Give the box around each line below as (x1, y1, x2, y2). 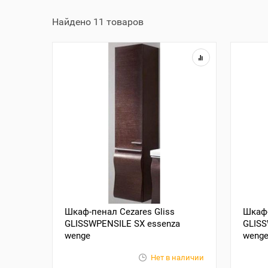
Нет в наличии (150, 253, 204, 262)
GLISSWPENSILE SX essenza (65, 218, 180, 229)
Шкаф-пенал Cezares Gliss (65, 206, 175, 217)
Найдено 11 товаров (52, 16, 144, 28)
